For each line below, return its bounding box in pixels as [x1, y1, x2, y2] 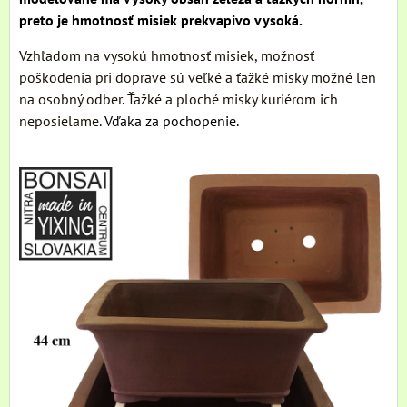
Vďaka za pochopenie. [104, 111, 239, 130]
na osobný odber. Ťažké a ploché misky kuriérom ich [19, 89, 338, 108]
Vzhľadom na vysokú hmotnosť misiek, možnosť [19, 45, 314, 65]
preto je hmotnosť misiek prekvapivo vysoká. [19, 10, 303, 29]
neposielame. [19, 111, 104, 130]
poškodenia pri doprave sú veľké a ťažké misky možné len [19, 67, 376, 86]
